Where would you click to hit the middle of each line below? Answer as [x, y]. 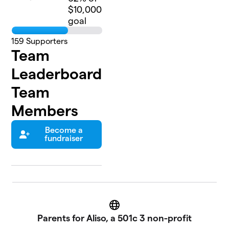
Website [129, 208]
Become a [64, 130]
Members [45, 111]
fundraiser [64, 139]
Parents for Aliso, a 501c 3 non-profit [114, 218]
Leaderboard [57, 74]
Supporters [46, 41]
